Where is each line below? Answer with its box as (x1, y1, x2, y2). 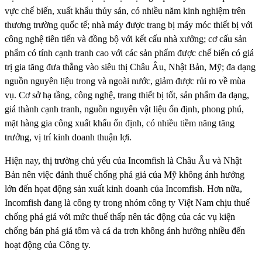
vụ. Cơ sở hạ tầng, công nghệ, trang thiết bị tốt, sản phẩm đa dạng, (5, 90, 249, 100)
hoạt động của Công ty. (5, 240, 91, 250)
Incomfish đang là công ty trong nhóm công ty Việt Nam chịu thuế (5, 198, 250, 208)
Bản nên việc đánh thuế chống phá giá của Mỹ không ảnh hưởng (5, 170, 244, 180)
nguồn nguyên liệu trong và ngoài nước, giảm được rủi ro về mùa (5, 76, 246, 86)
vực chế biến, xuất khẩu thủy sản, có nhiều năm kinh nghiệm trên (5, 6, 246, 16)
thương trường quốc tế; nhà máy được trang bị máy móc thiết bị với (5, 20, 253, 30)
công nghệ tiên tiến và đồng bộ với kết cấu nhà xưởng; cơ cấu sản (5, 34, 247, 44)
